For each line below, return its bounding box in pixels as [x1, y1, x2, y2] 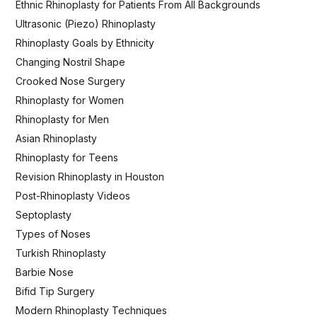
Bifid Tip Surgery [16, 284, 96, 297]
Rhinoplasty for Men [16, 113, 110, 125]
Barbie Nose [16, 265, 74, 278]
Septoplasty [16, 208, 72, 221]
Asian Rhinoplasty [16, 132, 98, 144]
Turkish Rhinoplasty [16, 246, 107, 259]
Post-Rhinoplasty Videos [16, 189, 134, 202]
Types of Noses [16, 227, 91, 240]
